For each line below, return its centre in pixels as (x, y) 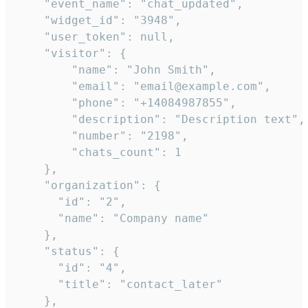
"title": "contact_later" (120, 285)
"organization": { (89, 186)
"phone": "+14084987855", (126, 103)
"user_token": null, (96, 37)
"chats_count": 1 (99, 153)
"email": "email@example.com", (144, 87)
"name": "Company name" (113, 219)
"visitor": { (71, 54)
